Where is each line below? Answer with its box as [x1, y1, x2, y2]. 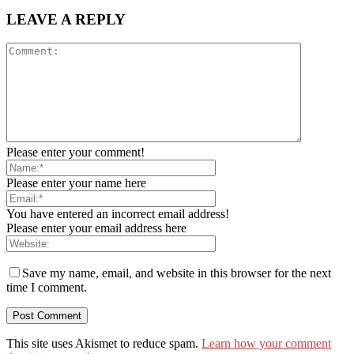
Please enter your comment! [6, 145, 145, 160]
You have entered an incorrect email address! [6, 207, 229, 221]
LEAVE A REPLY [6, 10, 126, 28]
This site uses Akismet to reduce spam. [6, 337, 201, 351]
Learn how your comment [201, 337, 331, 351]
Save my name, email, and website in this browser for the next [22, 266, 331, 281]
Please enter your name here [6, 176, 146, 190]
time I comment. [6, 281, 87, 295]
